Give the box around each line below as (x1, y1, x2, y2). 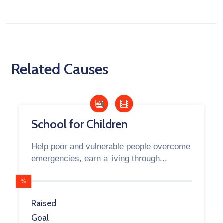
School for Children (31, 117, 128, 132)
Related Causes (11, 60, 109, 79)
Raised (31, 198, 57, 209)
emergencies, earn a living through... (31, 154, 168, 164)
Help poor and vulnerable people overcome (31, 142, 191, 152)
